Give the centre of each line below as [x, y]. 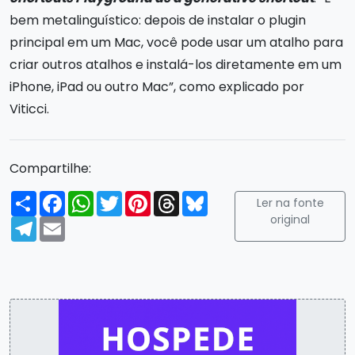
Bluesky [231, 197]
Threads [205, 197]
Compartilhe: [50, 168]
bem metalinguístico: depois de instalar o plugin [158, 20]
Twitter [145, 197]
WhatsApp [127, 197]
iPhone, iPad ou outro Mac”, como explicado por [157, 86]
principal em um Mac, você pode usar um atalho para [176, 42]
